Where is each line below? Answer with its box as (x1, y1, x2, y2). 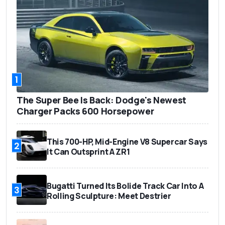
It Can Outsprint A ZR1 (47, 146, 130, 158)
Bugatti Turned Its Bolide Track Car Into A (47, 180, 204, 192)
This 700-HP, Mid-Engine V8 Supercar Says (47, 136, 207, 148)
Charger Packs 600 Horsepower (17, 105, 154, 118)
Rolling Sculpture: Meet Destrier (47, 190, 171, 202)
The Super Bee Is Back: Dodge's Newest (17, 94, 187, 106)
